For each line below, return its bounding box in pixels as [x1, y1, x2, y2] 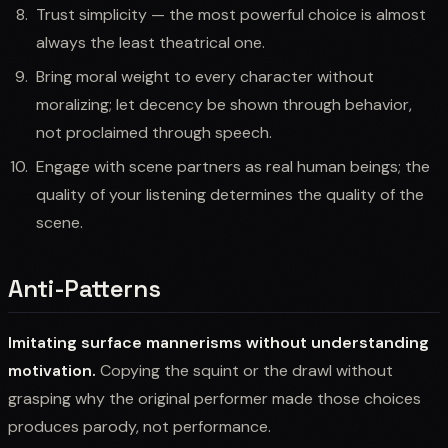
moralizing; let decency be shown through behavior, [36, 93, 412, 115]
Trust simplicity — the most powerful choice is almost [36, 3, 426, 25]
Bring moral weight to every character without [36, 65, 374, 87]
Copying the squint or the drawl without [96, 359, 393, 381]
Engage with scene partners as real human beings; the [36, 155, 430, 177]
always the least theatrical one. [36, 31, 265, 53]
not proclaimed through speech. [36, 121, 272, 143]
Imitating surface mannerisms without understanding [8, 331, 429, 353]
